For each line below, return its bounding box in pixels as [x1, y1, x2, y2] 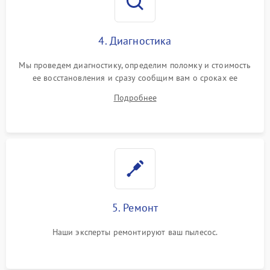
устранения [113, 85, 157, 96]
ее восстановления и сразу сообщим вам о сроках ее [32, 72, 238, 83]
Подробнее [113, 92, 157, 103]
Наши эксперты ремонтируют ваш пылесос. [52, 227, 218, 237]
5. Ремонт [111, 201, 159, 215]
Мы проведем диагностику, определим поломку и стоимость [19, 60, 251, 71]
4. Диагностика [98, 34, 172, 48]
